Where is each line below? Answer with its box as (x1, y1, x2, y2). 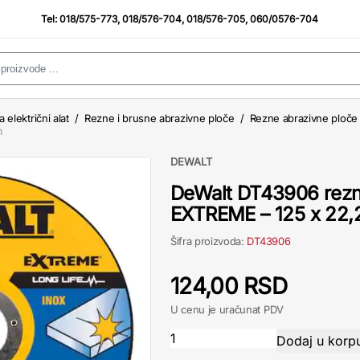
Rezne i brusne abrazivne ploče (84, 112, 235, 125)
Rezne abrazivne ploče (249, 112, 358, 125)
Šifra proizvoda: (170, 235, 247, 247)
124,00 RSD (170, 272, 287, 300)
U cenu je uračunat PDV (170, 303, 284, 316)
